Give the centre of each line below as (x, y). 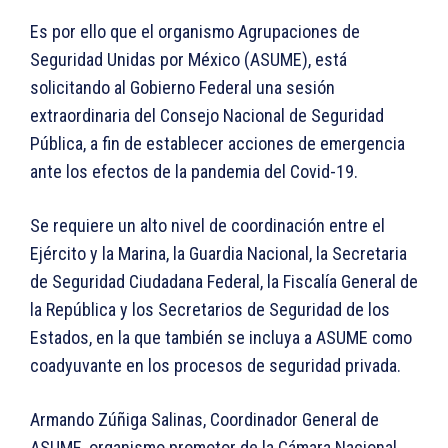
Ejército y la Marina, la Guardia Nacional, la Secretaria (218, 254)
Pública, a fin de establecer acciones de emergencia (217, 144)
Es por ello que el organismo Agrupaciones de (195, 32)
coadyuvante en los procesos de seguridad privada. (215, 366)
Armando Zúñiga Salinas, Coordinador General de (204, 420)
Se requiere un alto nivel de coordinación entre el (207, 226)
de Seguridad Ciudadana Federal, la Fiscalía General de (224, 282)
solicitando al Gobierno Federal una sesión (182, 88)
